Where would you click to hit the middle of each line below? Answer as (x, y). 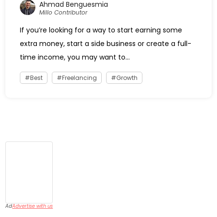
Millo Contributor (63, 12)
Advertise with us (33, 206)
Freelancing (80, 78)
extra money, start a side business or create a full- (106, 44)
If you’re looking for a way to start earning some (101, 30)
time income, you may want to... (75, 57)
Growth (127, 78)
